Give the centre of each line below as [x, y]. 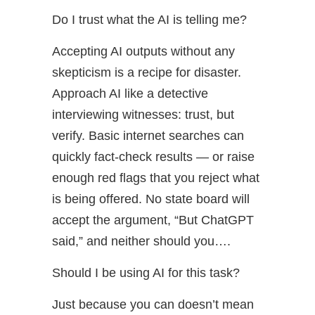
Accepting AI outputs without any [143, 51]
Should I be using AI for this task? [146, 273]
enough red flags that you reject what [156, 178]
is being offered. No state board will [151, 199]
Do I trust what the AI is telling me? [149, 20]
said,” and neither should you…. [141, 241]
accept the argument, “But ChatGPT [153, 220]
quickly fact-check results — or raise [153, 157]
